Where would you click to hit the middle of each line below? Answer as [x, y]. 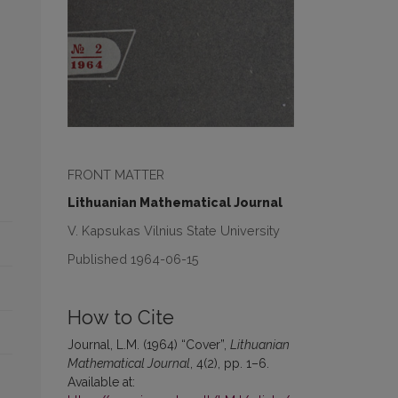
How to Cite [121, 318]
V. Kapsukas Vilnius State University [174, 231]
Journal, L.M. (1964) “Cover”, [149, 345]
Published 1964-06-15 [133, 259]
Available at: [101, 382]
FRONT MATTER [116, 175]
